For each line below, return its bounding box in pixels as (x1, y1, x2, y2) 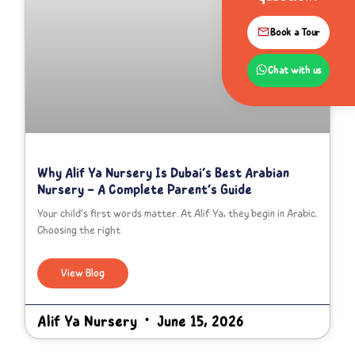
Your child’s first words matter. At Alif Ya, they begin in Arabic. (37, 205, 318, 223)
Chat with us (268, 61, 322, 78)
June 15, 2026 (153, 310, 244, 334)
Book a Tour (270, 23, 321, 40)
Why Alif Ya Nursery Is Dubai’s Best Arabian (37, 162, 290, 184)
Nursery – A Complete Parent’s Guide (37, 179, 253, 200)
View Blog (61, 265, 105, 282)
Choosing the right (37, 222, 121, 239)
